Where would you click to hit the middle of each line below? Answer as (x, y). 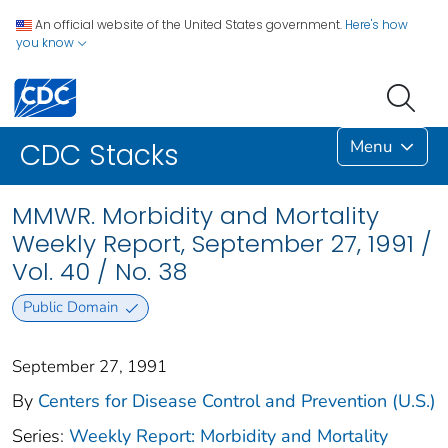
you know (46, 42)
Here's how (376, 24)
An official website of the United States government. (188, 24)
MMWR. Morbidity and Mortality (195, 216)
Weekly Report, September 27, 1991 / (222, 244)
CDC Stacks (99, 156)
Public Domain (70, 307)
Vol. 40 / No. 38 (99, 272)
